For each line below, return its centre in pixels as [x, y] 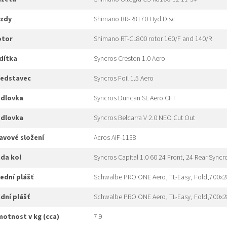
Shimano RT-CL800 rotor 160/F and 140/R [153, 39]
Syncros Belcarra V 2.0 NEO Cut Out [144, 118]
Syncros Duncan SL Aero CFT [135, 99]
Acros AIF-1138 [115, 138]
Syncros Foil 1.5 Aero [124, 79]
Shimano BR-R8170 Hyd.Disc [135, 20]
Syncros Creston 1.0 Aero [129, 59]
